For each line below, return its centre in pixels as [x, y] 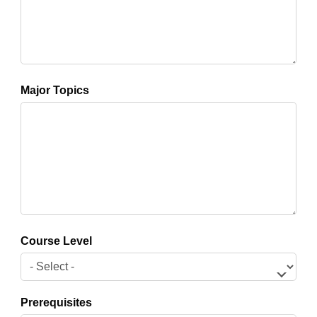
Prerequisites [56, 302]
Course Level [56, 241]
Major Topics [54, 90]
